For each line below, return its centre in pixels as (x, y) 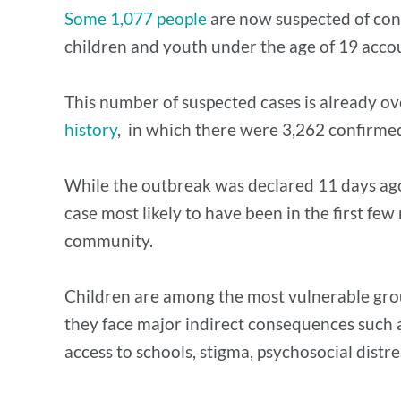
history (91, 129)
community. (109, 240)
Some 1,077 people (136, 18)
